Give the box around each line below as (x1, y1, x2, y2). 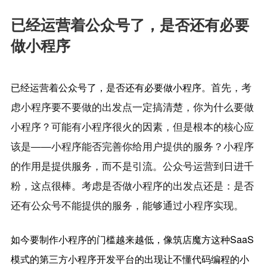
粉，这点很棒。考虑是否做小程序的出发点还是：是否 (10, 178, 254, 193)
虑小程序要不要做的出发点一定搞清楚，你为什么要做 (10, 99, 254, 114)
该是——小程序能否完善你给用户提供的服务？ (10, 138, 223, 153)
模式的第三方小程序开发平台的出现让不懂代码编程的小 (10, 252, 249, 266)
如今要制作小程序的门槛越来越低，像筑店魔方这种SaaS (10, 232, 254, 246)
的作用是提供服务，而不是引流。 (10, 158, 163, 173)
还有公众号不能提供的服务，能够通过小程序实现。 (10, 197, 244, 212)
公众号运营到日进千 (162, 158, 254, 173)
